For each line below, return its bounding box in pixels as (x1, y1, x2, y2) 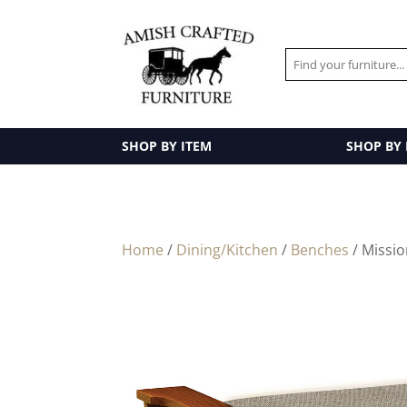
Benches (291, 240, 350, 260)
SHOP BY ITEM (122, 137, 213, 154)
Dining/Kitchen (176, 240, 279, 260)
